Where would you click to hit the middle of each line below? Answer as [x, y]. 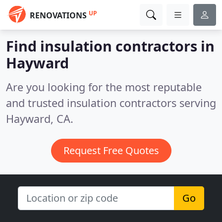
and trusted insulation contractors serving [111, 103]
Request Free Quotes [111, 150]
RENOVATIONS [58, 15]
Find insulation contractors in [110, 46]
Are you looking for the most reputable [104, 87]
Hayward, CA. [40, 119]
